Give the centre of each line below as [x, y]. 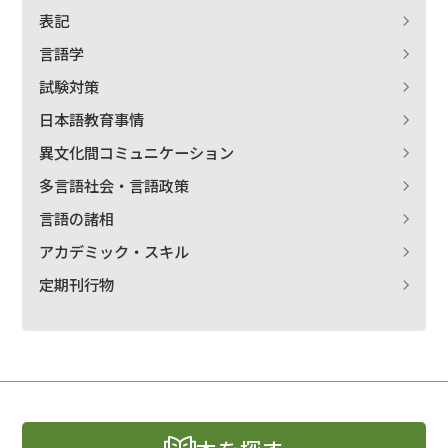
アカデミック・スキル [114, 251]
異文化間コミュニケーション [137, 152]
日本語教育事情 [92, 119]
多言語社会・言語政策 [114, 185]
